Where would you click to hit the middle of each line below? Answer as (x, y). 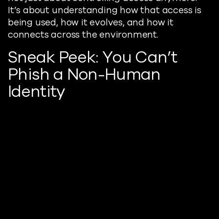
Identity (37, 92)
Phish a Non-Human (84, 75)
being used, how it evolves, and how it (91, 22)
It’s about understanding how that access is (105, 10)
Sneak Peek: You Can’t (93, 57)
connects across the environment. (83, 35)
